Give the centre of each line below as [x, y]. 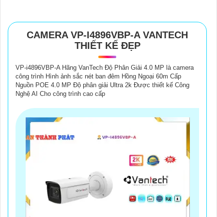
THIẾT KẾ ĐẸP [107, 45]
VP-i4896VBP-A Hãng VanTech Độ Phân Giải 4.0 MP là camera [105, 67]
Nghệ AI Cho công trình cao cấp [60, 93]
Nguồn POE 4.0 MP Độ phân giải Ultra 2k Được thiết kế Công [102, 85]
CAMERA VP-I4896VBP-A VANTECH [107, 35]
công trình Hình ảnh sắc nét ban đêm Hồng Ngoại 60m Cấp [98, 76]
